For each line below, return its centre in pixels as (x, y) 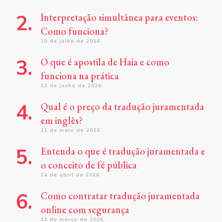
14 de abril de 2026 (70, 174)
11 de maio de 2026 (70, 130)
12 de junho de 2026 (71, 85)
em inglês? (62, 120)
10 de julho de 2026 (70, 41)
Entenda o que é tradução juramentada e (123, 151)
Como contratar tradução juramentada (120, 195)
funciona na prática (80, 76)
